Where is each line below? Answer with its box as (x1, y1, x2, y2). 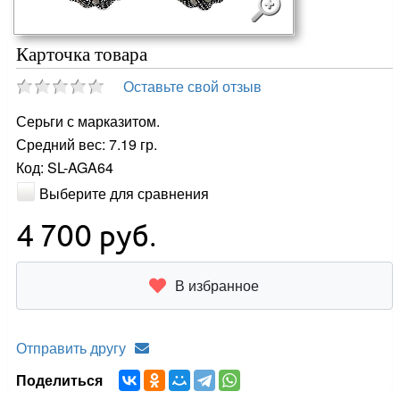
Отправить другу (16, 337, 127, 358)
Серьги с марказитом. (16, 110, 161, 131)
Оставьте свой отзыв (123, 75, 262, 96)
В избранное (175, 274, 260, 296)
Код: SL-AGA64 (16, 156, 114, 178)
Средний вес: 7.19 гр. (16, 133, 158, 154)
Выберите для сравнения (39, 182, 210, 204)
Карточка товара (16, 43, 148, 64)
